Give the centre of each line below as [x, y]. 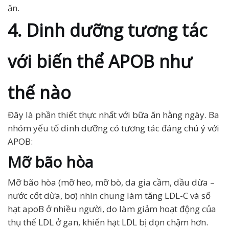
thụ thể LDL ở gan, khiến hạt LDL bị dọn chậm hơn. [108, 222]
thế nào [39, 93]
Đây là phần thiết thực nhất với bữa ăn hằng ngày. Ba [113, 115]
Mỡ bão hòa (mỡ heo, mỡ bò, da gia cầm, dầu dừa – [111, 182]
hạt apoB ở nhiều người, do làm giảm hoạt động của [112, 209]
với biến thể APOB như [100, 61]
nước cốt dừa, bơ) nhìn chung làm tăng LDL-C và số [109, 196]
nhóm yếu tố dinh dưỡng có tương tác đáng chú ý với [113, 128]
